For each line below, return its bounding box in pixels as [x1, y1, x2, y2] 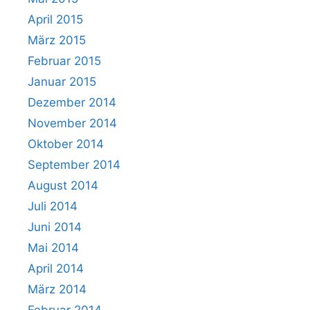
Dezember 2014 [28, 95, 116, 109]
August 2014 [28, 178, 98, 192]
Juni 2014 [28, 219, 82, 234]
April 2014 [28, 261, 84, 275]
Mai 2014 [28, 240, 79, 255]
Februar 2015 [28, 53, 101, 68]
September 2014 [28, 157, 120, 172]
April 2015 [28, 12, 83, 26]
